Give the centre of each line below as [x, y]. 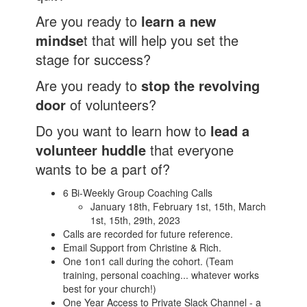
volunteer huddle [91, 150]
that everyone [190, 150]
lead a [230, 131]
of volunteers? [113, 105]
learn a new [179, 21]
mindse [60, 40]
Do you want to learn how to [123, 131]
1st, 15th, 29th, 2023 [136, 220]
